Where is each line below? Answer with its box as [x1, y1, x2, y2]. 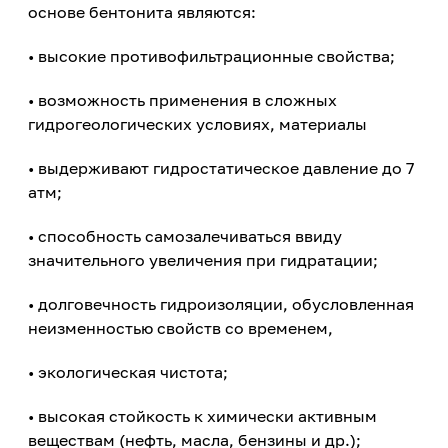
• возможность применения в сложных [28, 90, 337, 110]
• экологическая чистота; [28, 362, 228, 382]
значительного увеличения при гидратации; [28, 250, 378, 270]
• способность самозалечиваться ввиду [28, 226, 342, 246]
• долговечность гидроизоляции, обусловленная [28, 294, 414, 314]
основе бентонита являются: [28, 2, 256, 22]
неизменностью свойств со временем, [28, 318, 333, 338]
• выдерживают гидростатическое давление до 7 [28, 158, 414, 178]
